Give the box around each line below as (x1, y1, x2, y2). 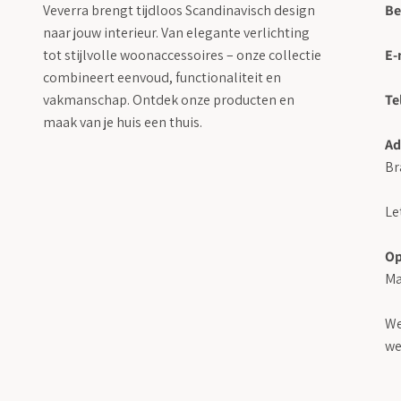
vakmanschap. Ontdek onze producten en (43, 90, 294, 110)
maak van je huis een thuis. (43, 113, 202, 132)
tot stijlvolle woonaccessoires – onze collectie (43, 46, 321, 65)
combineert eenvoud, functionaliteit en (43, 68, 281, 88)
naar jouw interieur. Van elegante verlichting (43, 23, 310, 43)
